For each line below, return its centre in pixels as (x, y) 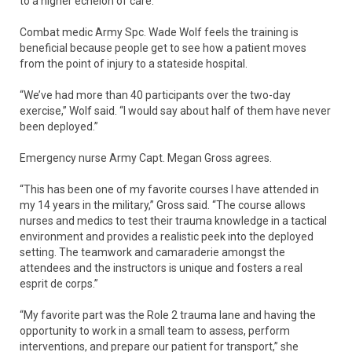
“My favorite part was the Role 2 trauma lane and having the (168, 315)
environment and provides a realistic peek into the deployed (167, 237)
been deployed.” (59, 127)
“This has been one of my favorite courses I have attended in (169, 190)
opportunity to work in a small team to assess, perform (155, 331)
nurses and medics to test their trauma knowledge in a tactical (173, 221)
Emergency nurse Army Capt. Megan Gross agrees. (146, 158)
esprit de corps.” (59, 284)
